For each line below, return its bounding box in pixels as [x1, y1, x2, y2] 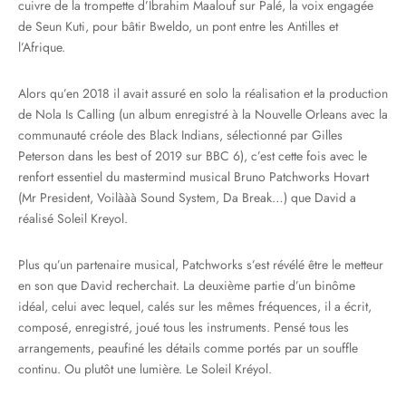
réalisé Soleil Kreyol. [18, 209, 128, 228]
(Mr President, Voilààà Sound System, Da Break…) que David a [18, 188, 356, 208]
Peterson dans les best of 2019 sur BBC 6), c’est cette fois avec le [18, 147, 367, 166]
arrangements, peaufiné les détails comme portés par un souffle [18, 339, 358, 358]
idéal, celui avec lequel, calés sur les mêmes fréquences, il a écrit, [18, 297, 372, 316]
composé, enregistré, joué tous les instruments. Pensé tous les [18, 318, 349, 337]
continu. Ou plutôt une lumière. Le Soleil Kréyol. [18, 360, 272, 379]
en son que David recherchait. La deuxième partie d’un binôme [18, 276, 355, 295]
